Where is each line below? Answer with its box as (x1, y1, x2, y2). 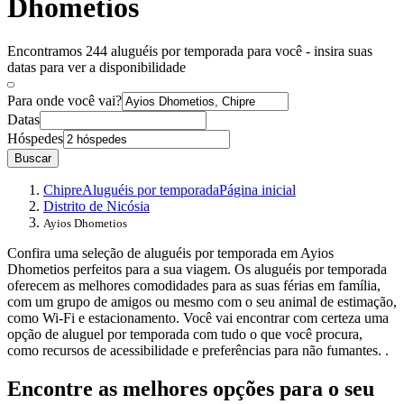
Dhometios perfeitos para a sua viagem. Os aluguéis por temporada (7, 262, 387, 278)
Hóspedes (7, 131, 63, 147)
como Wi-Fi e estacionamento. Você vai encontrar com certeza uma (7, 310, 389, 326)
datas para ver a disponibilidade (7, 60, 186, 76)
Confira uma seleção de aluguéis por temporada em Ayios (7, 245, 334, 262)
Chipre (43, 182, 82, 198)
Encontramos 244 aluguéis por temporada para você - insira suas (7, 43, 372, 60)
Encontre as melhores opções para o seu (7, 377, 374, 401)
